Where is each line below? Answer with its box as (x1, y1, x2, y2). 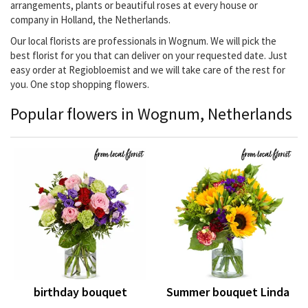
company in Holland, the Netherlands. (10, 13, 170, 27)
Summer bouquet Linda (166, 284, 289, 300)
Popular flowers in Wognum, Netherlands (10, 103, 292, 125)
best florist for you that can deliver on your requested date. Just (10, 49, 287, 63)
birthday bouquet (34, 284, 127, 300)
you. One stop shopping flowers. (10, 78, 149, 91)
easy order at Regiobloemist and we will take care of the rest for (10, 63, 285, 77)
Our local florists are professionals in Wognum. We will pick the (10, 34, 276, 48)
